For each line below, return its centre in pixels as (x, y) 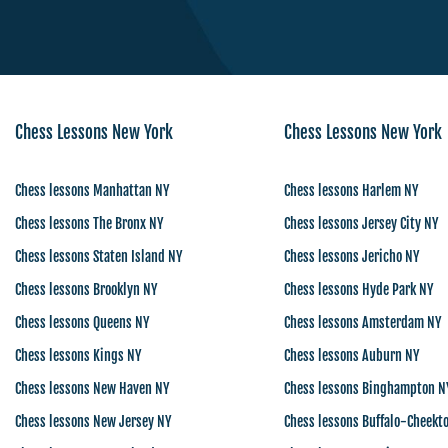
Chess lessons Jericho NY (351, 256)
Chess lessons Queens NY (82, 322)
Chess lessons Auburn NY (351, 355)
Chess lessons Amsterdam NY (362, 322)
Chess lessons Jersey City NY (360, 223)
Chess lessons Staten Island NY (98, 256)
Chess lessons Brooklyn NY (86, 289)
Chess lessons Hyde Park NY (358, 289)
